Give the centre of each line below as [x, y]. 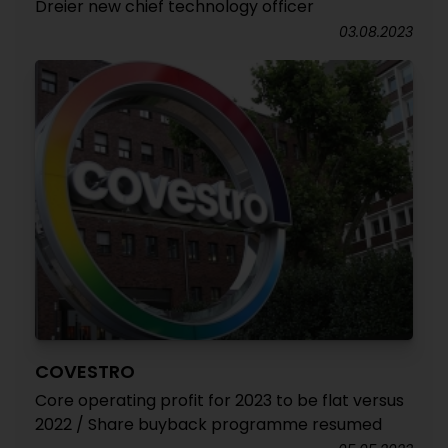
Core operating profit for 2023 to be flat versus [219, 400]
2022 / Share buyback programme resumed [208, 424]
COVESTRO [85, 371]
